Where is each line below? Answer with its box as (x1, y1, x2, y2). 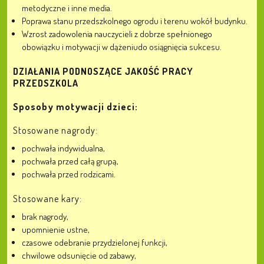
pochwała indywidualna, (22, 143, 105, 154)
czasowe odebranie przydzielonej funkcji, (22, 237, 167, 248)
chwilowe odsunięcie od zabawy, (22, 250, 136, 261)
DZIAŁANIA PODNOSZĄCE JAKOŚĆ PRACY (13, 65, 193, 77)
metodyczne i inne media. (22, 2, 112, 14)
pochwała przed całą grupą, (22, 156, 118, 167)
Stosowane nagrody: (13, 124, 98, 136)
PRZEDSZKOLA (13, 77, 78, 89)
